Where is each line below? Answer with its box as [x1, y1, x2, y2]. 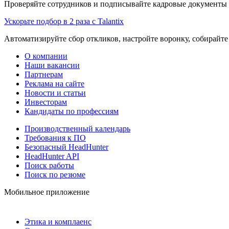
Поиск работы [25, 161, 74, 170]
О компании [25, 51, 67, 60]
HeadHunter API [25, 151, 79, 161]
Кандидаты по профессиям [25, 106, 119, 116]
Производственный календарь [25, 124, 130, 133]
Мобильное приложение [4, 187, 89, 196]
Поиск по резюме [25, 170, 85, 179]
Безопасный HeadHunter [25, 142, 108, 151]
